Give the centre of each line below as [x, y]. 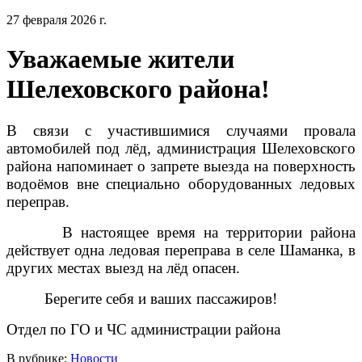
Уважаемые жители [120, 59]
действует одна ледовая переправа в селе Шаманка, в [181, 250]
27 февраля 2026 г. [57, 20]
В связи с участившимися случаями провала [181, 130]
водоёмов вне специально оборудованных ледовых [181, 183]
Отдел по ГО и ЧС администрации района [143, 329]
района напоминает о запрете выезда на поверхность [181, 166]
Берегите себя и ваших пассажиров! [161, 298]
